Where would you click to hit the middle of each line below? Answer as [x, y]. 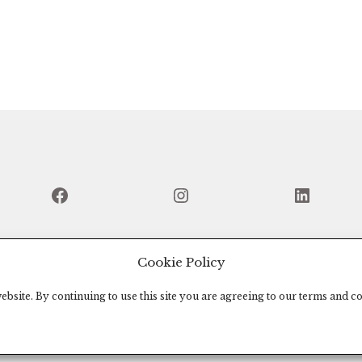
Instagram [222, 194]
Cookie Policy [181, 262]
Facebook [97, 194]
